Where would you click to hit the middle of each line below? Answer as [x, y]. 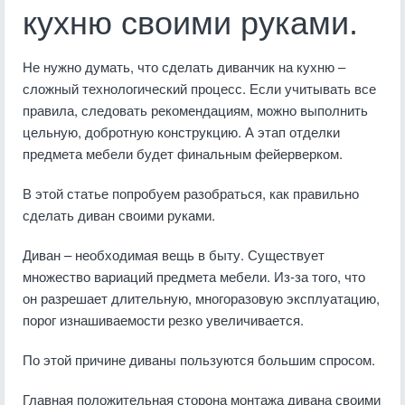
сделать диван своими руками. [119, 215]
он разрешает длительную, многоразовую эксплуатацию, [201, 298]
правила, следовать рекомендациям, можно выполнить [195, 110]
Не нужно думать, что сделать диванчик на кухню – [184, 66]
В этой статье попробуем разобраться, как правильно [191, 193]
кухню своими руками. [190, 23]
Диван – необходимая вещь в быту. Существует [174, 254]
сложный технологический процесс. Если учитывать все [199, 88]
